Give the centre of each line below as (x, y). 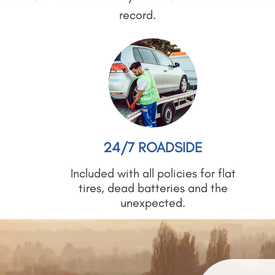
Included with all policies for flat (153, 173)
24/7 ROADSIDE (153, 147)
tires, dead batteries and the (153, 188)
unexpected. (153, 203)
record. (137, 15)
